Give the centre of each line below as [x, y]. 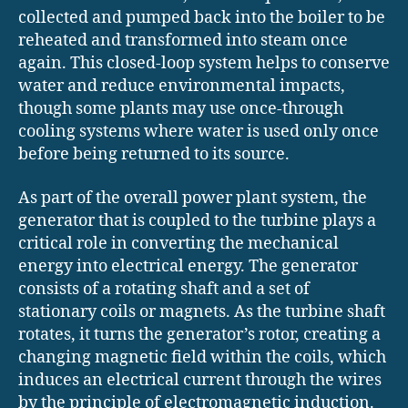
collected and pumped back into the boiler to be [202, 18]
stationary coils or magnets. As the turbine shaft [202, 311]
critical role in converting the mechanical [178, 243]
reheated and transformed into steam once [183, 41]
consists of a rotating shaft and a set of [164, 289]
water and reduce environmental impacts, [182, 87]
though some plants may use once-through [181, 109]
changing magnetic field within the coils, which [202, 357]
